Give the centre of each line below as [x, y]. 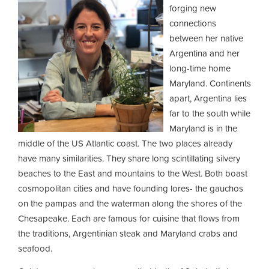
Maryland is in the [203, 128]
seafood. [35, 248]
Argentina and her [204, 53]
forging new [193, 8]
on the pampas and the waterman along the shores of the [130, 203]
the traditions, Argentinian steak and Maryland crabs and [128, 233]
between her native [206, 38]
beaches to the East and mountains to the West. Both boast [133, 173]
